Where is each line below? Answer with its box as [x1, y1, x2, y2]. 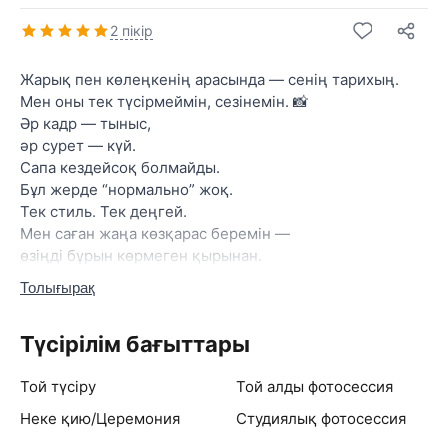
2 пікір [110, 22, 153, 39]
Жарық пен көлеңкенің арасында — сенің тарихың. [20, 70, 399, 89]
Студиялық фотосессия [236, 409, 406, 428]
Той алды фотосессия [236, 377, 393, 396]
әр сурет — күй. [20, 136, 136, 155]
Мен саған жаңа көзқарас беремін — [20, 224, 290, 243]
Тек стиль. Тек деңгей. [20, 202, 187, 221]
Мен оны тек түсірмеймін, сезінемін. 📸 [20, 92, 308, 111]
